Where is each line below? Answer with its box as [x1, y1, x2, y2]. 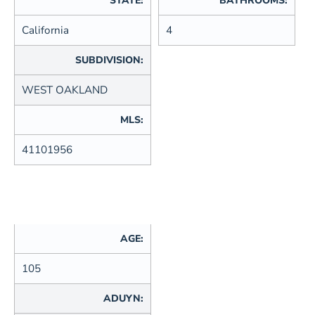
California [22, 23, 69, 38]
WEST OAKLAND [22, 83, 108, 98]
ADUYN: [103, 292, 143, 306]
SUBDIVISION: [75, 53, 143, 67]
